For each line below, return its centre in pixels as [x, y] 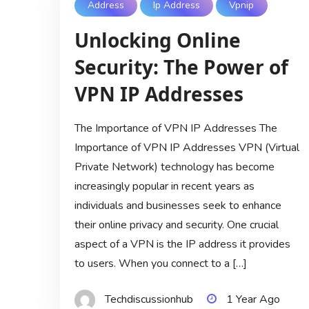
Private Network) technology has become [174, 167]
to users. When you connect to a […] [160, 263]
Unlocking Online [157, 40]
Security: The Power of [181, 67]
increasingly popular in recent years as [164, 186]
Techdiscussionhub [149, 299]
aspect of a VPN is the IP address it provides [182, 244]
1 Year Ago [253, 299]
